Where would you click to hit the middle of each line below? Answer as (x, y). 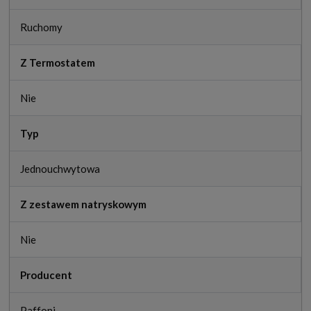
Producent (46, 275)
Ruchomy (41, 27)
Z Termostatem (58, 63)
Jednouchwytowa (60, 169)
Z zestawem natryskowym (83, 204)
